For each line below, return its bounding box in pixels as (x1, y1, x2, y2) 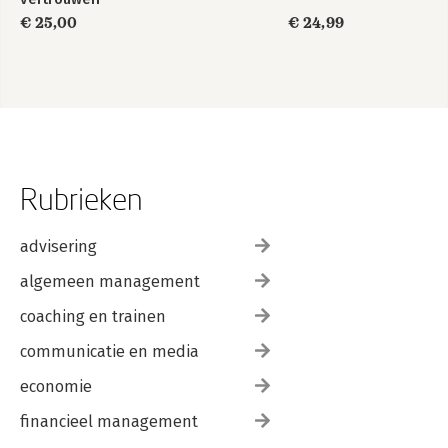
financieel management (20, 412, 198, 431)
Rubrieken (20, 181, 143, 216)
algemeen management (20, 272, 200, 291)
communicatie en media (20, 342, 199, 361)
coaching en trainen (20, 307, 166, 326)
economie (20, 377, 92, 396)
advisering (20, 237, 97, 256)
